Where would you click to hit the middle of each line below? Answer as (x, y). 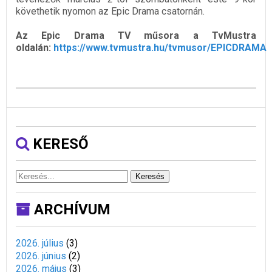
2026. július (40, 243)
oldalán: (35, 48)
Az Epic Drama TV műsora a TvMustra (136, 36)
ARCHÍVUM (70, 210)
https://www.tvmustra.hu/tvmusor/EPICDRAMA (160, 48)
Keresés (150, 177)
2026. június (41, 256)
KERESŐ (59, 144)
